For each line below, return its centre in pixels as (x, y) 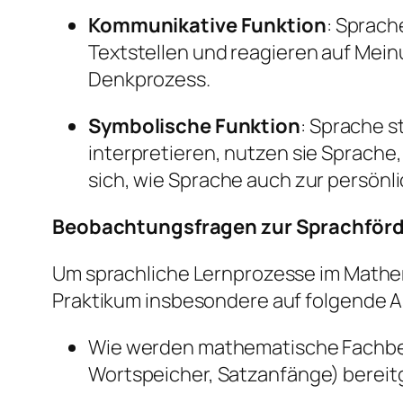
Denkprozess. (149, 80)
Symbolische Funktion (194, 126)
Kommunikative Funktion (207, 26)
